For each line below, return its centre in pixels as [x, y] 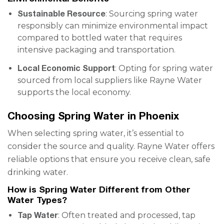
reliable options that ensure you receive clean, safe [109, 159]
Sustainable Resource [61, 13]
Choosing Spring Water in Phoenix [93, 116]
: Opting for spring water [164, 68]
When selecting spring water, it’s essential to [96, 133]
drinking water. [38, 172]
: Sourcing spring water [152, 14]
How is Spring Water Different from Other [99, 189]
